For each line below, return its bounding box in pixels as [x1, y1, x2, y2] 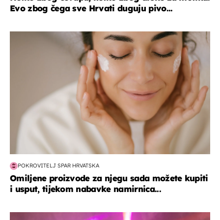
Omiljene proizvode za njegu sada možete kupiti [10, 172, 208, 183]
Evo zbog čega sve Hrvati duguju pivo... [10, 2, 173, 13]
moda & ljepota [10, 31, 68, 41]
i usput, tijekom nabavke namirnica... [10, 183, 161, 194]
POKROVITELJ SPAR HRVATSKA [18, 162, 99, 169]
